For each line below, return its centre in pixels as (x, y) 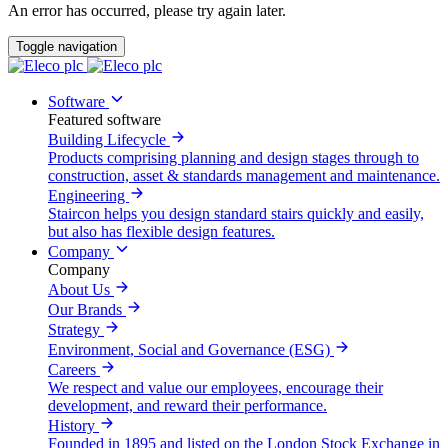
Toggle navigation (66, 46)
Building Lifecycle (109, 139)
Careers (74, 369)
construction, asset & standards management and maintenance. (244, 175)
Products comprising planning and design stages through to (233, 157)
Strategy (76, 329)
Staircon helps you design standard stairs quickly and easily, (236, 213)
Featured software (104, 119)
